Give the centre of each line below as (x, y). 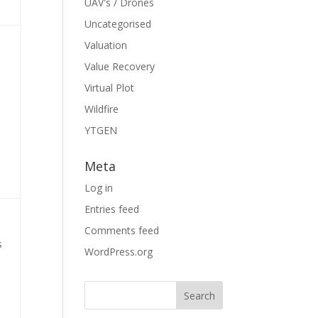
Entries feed (112, 209)
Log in (99, 188)
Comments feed (122, 230)
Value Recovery (120, 66)
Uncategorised (118, 24)
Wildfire (102, 109)
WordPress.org (119, 252)
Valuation (106, 45)
